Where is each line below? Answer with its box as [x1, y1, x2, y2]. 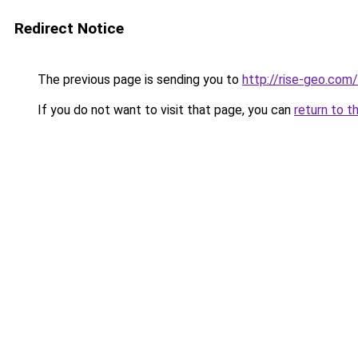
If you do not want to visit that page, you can [34, 102, 294, 117]
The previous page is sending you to [34, 72, 242, 87]
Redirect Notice [14, 19, 124, 38]
